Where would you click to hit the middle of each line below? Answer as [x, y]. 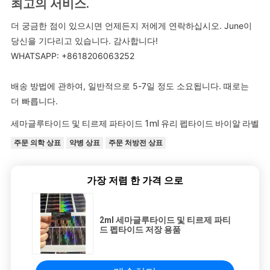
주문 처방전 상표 [135, 143]
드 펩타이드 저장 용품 [140, 229]
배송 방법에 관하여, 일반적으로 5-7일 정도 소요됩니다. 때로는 [130, 86]
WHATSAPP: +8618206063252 [72, 55]
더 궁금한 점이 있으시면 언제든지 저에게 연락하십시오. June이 [131, 25]
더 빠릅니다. [34, 101]
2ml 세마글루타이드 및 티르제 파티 [165, 220]
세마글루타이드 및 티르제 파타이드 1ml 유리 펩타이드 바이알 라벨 [135, 123]
